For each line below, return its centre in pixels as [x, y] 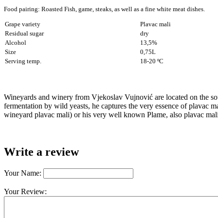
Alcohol [16, 43]
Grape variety [23, 24]
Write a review [41, 152]
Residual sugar [24, 34]
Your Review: [25, 192]
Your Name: [23, 173]
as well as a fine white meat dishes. [159, 9]
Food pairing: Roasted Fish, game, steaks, [58, 9]
